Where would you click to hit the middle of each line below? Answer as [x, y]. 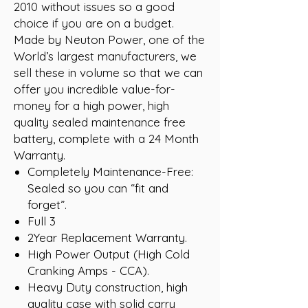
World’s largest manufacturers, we [105, 56]
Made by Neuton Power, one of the [109, 39]
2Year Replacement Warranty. [107, 237]
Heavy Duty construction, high [108, 287]
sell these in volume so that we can [108, 72]
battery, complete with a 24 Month [106, 138]
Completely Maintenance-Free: [110, 171]
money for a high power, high [91, 105]
